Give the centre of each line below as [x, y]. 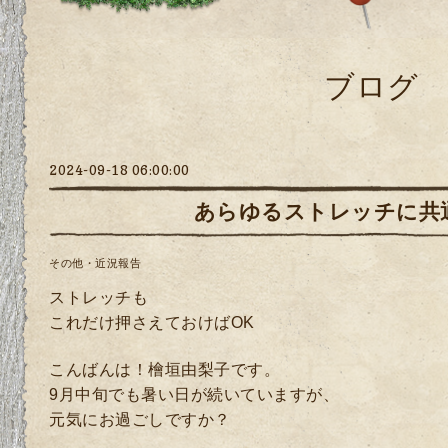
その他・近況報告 [95, 263]
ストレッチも [98, 297]
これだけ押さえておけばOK [152, 322]
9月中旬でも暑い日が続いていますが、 [194, 395]
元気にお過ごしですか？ [140, 420]
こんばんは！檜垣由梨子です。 [164, 370]
